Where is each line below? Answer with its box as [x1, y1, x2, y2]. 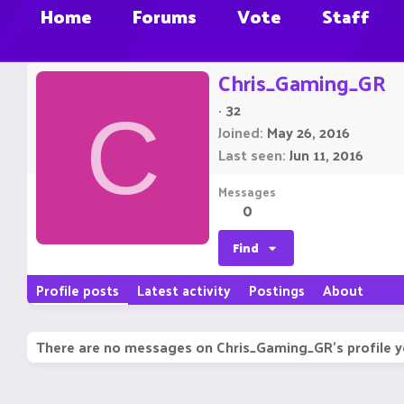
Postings [249, 278, 305, 303]
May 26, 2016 [267, 119, 350, 146]
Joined [218, 119, 260, 146]
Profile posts [36, 278, 119, 303]
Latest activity [137, 278, 231, 303]
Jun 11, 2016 [289, 142, 363, 169]
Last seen [218, 142, 282, 169]
